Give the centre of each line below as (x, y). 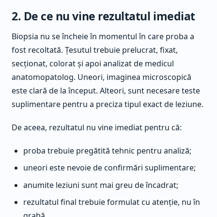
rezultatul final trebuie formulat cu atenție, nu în (112, 202)
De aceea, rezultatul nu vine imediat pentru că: (97, 128)
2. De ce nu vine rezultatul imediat (103, 16)
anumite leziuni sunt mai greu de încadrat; (101, 185)
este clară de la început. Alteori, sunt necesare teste (106, 91)
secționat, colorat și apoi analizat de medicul (93, 64)
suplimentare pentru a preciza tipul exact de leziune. (108, 104)
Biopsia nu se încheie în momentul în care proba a (103, 37)
